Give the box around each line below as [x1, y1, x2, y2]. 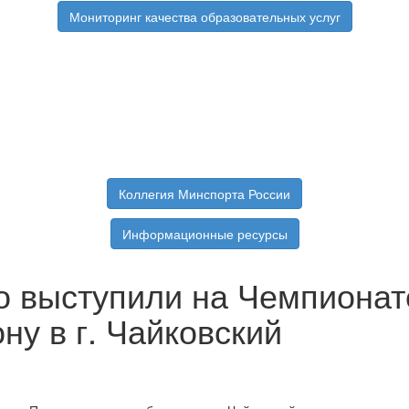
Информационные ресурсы [121, 225, 288, 244]
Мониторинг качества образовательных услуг [68, 7, 341, 26]
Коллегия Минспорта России [119, 184, 290, 204]
